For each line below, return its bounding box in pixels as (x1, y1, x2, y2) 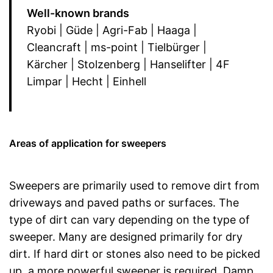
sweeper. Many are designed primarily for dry (9, 230, 243, 243)
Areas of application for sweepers (9, 136, 166, 149)
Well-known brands (27, 6, 129, 19)
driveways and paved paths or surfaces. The (9, 196, 239, 209)
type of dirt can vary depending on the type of (9, 213, 250, 226)
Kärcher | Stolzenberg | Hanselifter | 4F (27, 57, 230, 71)
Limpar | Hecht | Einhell (27, 74, 146, 88)
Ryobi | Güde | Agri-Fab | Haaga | (27, 23, 197, 37)
